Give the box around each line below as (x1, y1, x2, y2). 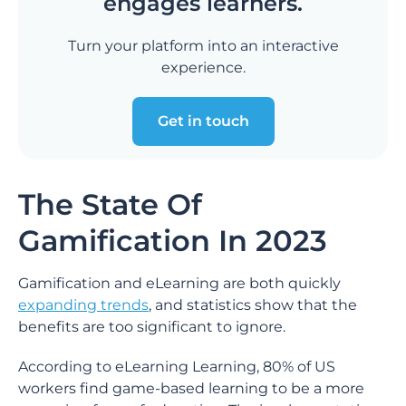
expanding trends (18, 296, 149, 314)
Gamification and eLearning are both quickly (18, 275, 341, 292)
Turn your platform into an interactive (67, 37, 339, 54)
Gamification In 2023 (18, 223, 327, 258)
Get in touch (157, 112, 249, 130)
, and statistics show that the (149, 296, 357, 314)
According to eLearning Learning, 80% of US (18, 358, 335, 375)
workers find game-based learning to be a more (18, 380, 364, 397)
